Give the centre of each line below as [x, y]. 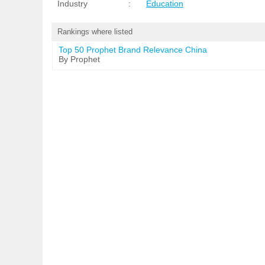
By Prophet [79, 59]
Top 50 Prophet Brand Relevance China [133, 50]
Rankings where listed [95, 32]
